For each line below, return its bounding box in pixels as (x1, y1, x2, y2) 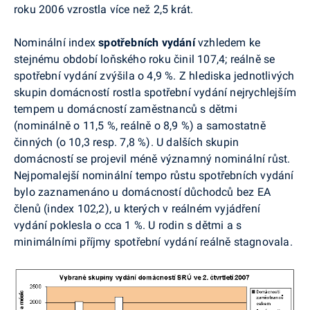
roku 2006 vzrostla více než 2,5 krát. (14, 3, 194, 16)
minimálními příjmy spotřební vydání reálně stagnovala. (14, 235, 293, 248)
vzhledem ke (194, 36, 261, 49)
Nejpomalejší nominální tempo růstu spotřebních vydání (14, 169, 294, 182)
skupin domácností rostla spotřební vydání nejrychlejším (14, 86, 296, 99)
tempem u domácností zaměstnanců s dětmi (14, 102, 237, 116)
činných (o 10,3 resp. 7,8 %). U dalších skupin (14, 136, 239, 149)
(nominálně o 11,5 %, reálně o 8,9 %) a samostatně (14, 119, 266, 132)
